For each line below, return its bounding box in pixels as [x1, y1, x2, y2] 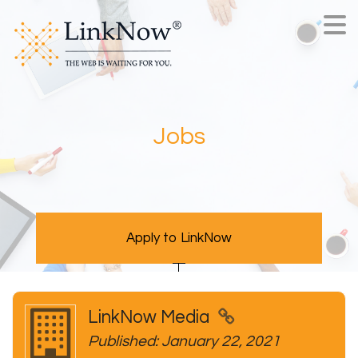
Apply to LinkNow [125, 231, 232, 245]
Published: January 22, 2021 [88, 333, 280, 349]
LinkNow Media [88, 308, 213, 327]
